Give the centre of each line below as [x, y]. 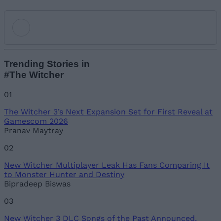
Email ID [34, 117]
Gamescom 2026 [36, 121]
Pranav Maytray [34, 131]
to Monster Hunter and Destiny [64, 175]
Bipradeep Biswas [37, 184]
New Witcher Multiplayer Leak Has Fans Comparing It [107, 165]
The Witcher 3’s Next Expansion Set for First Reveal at [108, 112]
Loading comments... [125, 171]
